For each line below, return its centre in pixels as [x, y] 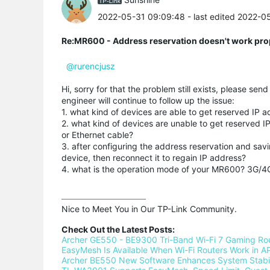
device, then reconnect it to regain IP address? [154, 157]
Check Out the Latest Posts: [118, 229]
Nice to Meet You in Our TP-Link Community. [149, 209]
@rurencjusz [91, 66]
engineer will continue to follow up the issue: [148, 100]
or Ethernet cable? [97, 134]
